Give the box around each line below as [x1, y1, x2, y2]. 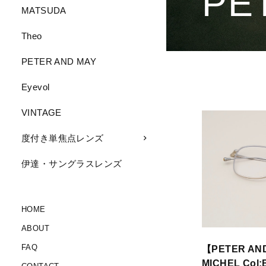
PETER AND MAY [21, 56, 97, 66]
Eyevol [21, 82, 50, 92]
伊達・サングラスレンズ [21, 159, 122, 169]
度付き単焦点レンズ [21, 133, 104, 143]
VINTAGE [21, 107, 62, 118]
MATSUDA [21, 5, 66, 15]
